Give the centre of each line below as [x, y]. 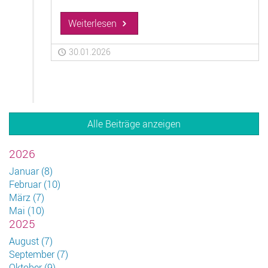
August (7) [31, 241]
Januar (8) [31, 171]
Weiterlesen [94, 24]
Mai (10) [27, 211]
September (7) [39, 255]
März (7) [27, 198]
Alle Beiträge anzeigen [134, 124]
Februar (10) [35, 185]
